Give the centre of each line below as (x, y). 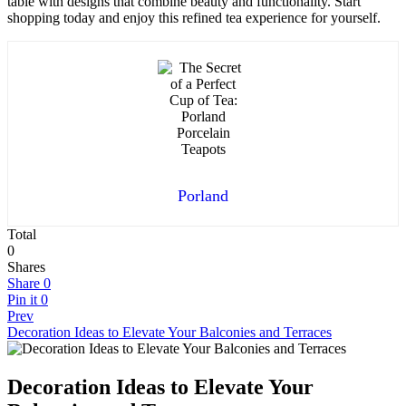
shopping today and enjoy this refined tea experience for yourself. (194, 17)
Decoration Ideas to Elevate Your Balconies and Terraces (169, 332)
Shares (26, 266)
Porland (203, 195)
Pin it (22, 299)
